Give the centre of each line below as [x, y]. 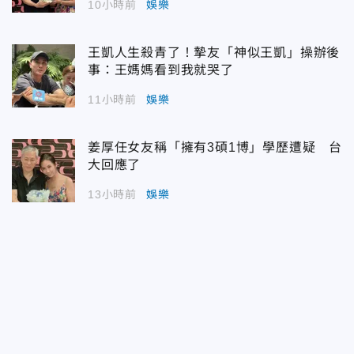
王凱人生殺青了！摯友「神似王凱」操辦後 [214, 53]
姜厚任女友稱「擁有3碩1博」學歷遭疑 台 [215, 148]
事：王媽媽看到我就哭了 [161, 70]
